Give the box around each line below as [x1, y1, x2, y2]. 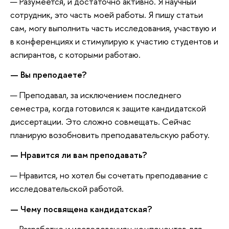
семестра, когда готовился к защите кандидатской [10, 102, 206, 114]
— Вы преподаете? [10, 68, 87, 81]
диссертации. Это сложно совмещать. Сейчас [10, 115, 191, 127]
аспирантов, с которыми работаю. [10, 48, 141, 60]
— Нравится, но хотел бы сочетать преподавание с [10, 169, 208, 181]
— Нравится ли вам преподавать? [10, 149, 147, 161]
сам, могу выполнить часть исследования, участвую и [10, 21, 216, 34]
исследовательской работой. [10, 182, 124, 194]
